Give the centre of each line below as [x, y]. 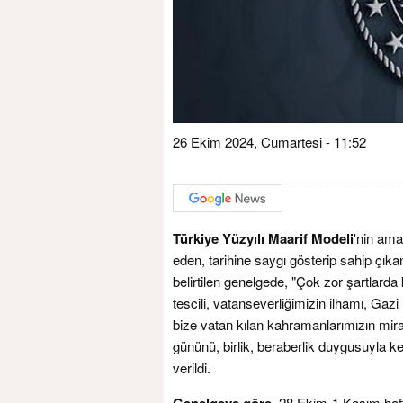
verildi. [192, 367]
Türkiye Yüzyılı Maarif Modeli [263, 238]
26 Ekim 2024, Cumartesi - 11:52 [269, 142]
